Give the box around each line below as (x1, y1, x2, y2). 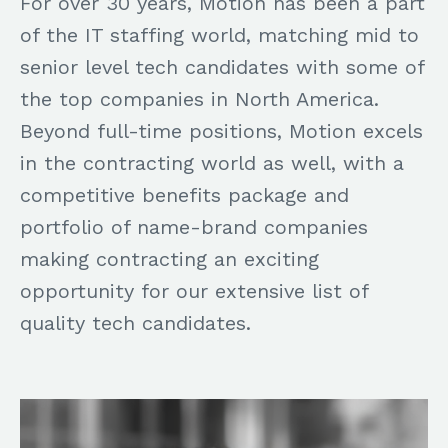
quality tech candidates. (20, 310, 251, 335)
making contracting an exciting (20, 246, 319, 271)
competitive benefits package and (20, 182, 349, 207)
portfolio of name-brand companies (20, 214, 368, 239)
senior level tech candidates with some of (20, 54, 424, 79)
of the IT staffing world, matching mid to (20, 22, 419, 47)
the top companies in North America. (20, 86, 379, 111)
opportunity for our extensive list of (20, 278, 368, 303)
